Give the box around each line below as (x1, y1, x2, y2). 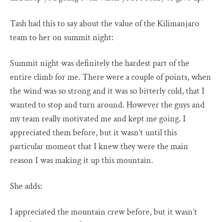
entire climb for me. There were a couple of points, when (10, 71, 211, 83)
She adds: (10, 180, 42, 192)
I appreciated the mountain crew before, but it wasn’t (10, 206, 197, 218)
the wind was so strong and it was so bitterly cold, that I (10, 85, 205, 97)
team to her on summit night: (10, 32, 113, 44)
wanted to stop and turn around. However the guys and (10, 99, 205, 111)
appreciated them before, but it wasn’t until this (10, 127, 177, 139)
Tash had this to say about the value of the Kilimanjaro (10, 18, 199, 30)
